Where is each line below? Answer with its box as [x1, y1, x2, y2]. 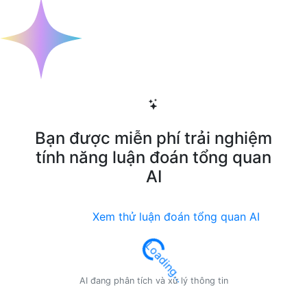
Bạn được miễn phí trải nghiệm [35, 128, 272, 148]
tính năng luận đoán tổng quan [36, 147, 271, 167]
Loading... [112, 229, 164, 259]
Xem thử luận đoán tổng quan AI [88, 210, 260, 224]
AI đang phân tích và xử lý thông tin [79, 275, 228, 286]
